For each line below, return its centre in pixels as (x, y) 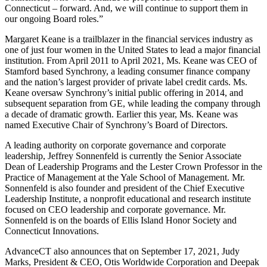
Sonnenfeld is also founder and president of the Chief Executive (125, 188)
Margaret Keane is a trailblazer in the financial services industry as (129, 39)
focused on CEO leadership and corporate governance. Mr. (115, 210)
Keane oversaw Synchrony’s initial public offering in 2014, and (124, 93)
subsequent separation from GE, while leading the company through (133, 104)
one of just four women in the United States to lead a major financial (133, 50)
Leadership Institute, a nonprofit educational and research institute (128, 199)
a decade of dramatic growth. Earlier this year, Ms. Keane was (121, 114)
